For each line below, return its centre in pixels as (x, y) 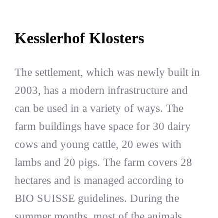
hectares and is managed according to (99, 180)
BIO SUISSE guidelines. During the (97, 198)
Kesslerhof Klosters (79, 38)
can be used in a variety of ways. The (99, 108)
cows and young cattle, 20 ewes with (98, 144)
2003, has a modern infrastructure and (101, 90)
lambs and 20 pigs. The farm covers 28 (103, 162)
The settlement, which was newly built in (107, 72)
